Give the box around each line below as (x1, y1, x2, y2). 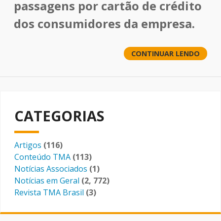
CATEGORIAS (14, 106, 105, 125)
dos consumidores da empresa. (14, 15, 195, 32)
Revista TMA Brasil (14, 187, 84, 198)
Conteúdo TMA (14, 151, 71, 162)
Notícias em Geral (14, 175, 79, 186)
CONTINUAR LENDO (131, 49, 200, 58)
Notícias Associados (14, 163, 87, 174)
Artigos (14, 140, 41, 150)
